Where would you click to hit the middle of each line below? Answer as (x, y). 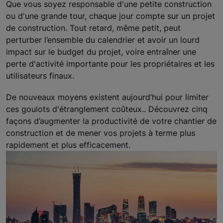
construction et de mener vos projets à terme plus (101, 133)
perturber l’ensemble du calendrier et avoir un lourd (103, 40)
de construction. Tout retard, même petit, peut (93, 28)
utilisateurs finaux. (40, 76)
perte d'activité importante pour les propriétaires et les (110, 64)
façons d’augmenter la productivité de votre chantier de (111, 121)
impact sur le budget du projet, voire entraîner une (101, 52)
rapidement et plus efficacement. (68, 145)
